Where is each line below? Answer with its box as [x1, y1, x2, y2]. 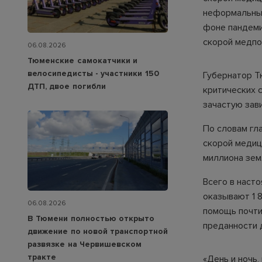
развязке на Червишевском [27, 239, 142, 250]
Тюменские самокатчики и [27, 56, 138, 66]
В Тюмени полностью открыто [27, 213, 155, 224]
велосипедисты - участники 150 [27, 68, 159, 79]
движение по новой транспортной [27, 226, 168, 237]
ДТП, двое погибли [27, 81, 106, 92]
